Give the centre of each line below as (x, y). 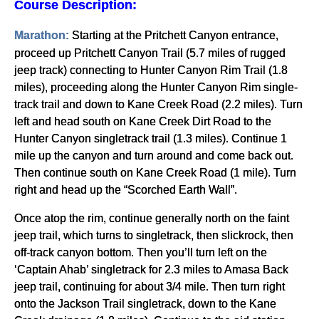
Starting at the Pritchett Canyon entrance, (175, 35)
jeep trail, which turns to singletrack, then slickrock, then (154, 235)
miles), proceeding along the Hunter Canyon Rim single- (156, 87)
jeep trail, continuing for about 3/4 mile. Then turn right (150, 287)
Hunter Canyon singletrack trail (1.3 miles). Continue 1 (151, 138)
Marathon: (43, 36)
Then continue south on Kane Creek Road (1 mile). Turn (155, 173)
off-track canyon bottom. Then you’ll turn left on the (141, 252)
